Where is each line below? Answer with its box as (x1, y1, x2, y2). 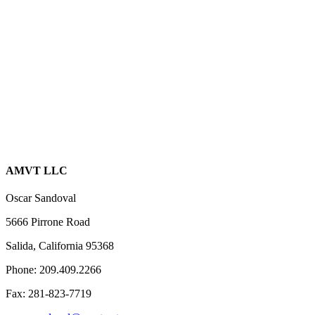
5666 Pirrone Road (6, 216, 90, 229)
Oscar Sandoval (6, 192, 76, 205)
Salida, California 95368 (6, 240, 114, 252)
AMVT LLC (6, 165, 67, 177)
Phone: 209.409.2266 (6, 264, 101, 276)
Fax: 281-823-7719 (6, 288, 91, 300)
